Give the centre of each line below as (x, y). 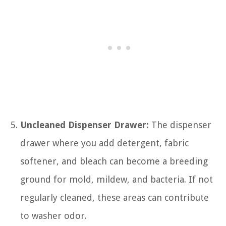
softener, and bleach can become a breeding (114, 161)
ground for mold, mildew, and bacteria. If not (117, 179)
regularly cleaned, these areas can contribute (115, 197)
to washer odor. (53, 216)
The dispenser (180, 125)
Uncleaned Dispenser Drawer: (84, 125)
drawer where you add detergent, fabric (104, 143)
